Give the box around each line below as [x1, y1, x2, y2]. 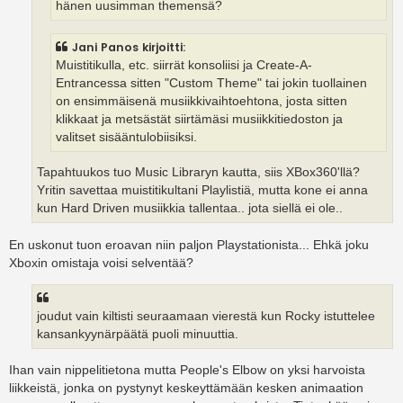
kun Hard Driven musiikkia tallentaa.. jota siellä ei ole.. [37, 201, 343, 216]
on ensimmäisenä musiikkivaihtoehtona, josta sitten [56, 94, 347, 108]
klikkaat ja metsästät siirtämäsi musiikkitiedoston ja [56, 112, 343, 126]
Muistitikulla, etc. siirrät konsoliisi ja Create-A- [56, 58, 312, 72]
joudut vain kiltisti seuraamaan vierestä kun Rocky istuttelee [37, 309, 375, 323]
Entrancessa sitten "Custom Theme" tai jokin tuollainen [56, 76, 367, 90]
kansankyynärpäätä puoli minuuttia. [37, 327, 238, 341]
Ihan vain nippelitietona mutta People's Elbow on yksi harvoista [9, 363, 365, 378]
